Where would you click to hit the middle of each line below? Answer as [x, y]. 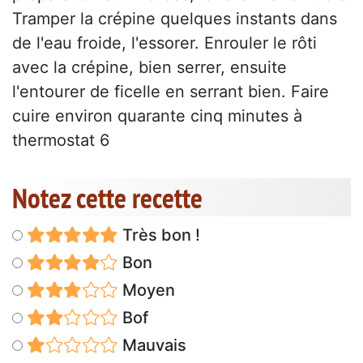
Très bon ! [159, 235]
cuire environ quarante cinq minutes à [157, 116]
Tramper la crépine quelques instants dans [175, 19]
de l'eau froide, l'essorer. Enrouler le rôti [164, 43]
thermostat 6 [61, 141]
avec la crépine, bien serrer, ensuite [149, 68]
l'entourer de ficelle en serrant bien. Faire [171, 92]
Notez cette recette [107, 198]
